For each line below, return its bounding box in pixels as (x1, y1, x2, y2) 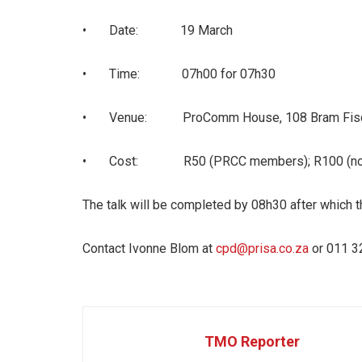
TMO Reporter (204, 332, 300, 350)
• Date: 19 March (82, 22, 233, 38)
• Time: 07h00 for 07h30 (82, 65, 276, 82)
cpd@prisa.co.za (216, 240, 309, 256)
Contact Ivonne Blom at (82, 240, 216, 256)
